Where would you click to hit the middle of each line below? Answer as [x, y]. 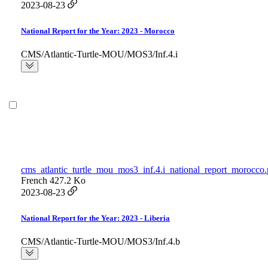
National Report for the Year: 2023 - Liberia [95, 218]
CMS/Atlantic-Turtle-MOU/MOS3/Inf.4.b [100, 242]
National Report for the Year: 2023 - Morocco [98, 31]
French [34, 181]
